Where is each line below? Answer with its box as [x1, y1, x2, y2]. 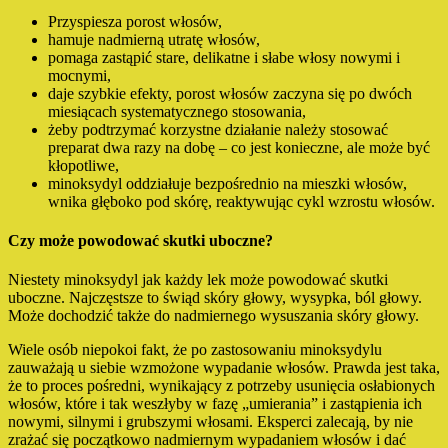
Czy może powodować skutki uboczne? [8, 231, 273, 249]
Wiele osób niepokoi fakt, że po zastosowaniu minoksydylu [8, 341, 382, 359]
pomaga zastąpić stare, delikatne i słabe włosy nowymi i [48, 48, 400, 66]
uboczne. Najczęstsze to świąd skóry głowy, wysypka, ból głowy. [8, 289, 422, 307]
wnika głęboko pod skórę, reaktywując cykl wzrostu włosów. [48, 192, 435, 210]
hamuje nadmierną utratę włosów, [48, 30, 260, 48]
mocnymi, [48, 66, 111, 84]
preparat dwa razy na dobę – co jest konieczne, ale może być [48, 138, 430, 156]
